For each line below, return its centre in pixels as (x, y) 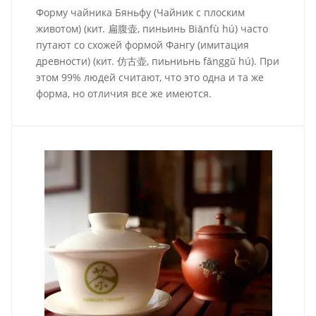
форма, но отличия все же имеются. (124, 94)
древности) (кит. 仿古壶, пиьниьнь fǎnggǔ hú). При (158, 61)
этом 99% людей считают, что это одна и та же (150, 78)
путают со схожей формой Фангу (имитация (143, 45)
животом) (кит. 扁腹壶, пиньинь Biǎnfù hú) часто (152, 29)
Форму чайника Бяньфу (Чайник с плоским (141, 13)
